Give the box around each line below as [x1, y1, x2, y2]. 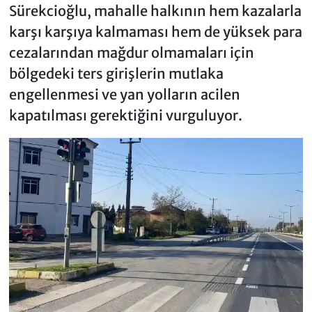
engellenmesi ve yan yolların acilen [8, 86, 240, 104]
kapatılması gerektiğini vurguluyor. [8, 107, 242, 125]
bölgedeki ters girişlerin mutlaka [8, 65, 224, 83]
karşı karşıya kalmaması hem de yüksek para [8, 23, 302, 41]
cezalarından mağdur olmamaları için [8, 44, 254, 62]
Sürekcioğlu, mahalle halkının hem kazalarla [8, 2, 302, 20]
